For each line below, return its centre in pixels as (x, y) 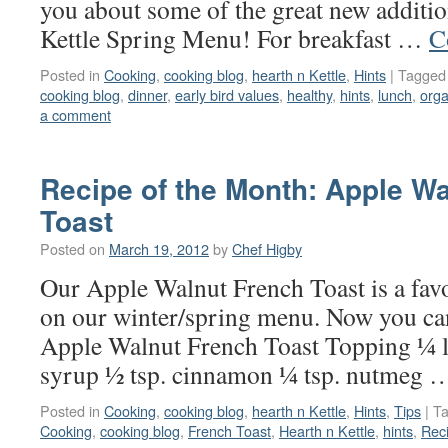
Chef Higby (267, 248)
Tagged (422, 74)
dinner (147, 94)
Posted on (72, 248)
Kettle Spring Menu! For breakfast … (234, 38)
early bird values (227, 94)
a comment (75, 114)
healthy (309, 94)
